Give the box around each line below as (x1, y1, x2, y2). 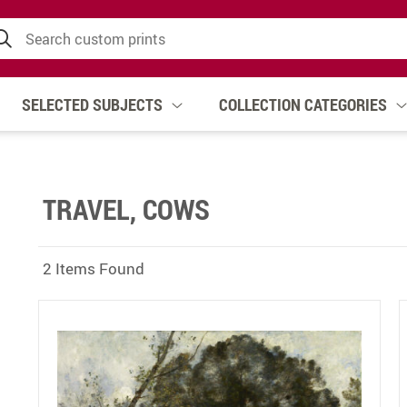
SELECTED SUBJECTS (22, 93, 163, 115)
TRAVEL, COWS (43, 190, 211, 228)
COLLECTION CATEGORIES (219, 93, 387, 115)
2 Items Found (43, 258, 145, 279)
